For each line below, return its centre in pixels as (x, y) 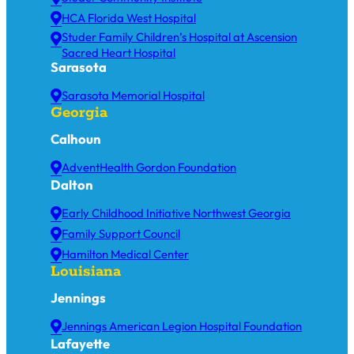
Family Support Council (121, 234)
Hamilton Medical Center (125, 254)
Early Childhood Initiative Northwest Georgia (176, 213)
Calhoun (76, 138)
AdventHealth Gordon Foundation (149, 168)
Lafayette (80, 343)
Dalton (72, 184)
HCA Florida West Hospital (129, 18)
